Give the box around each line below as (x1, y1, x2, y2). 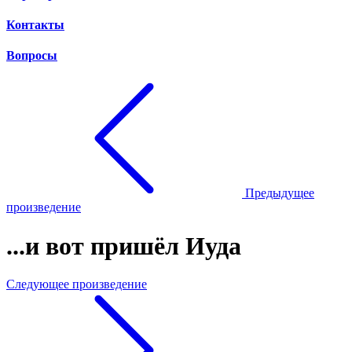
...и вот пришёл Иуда (6, 231, 241, 260)
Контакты (6, 17, 64, 31)
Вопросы (6, 49, 57, 63)
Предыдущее (245, 186, 314, 200)
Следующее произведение (6, 277, 147, 291)
